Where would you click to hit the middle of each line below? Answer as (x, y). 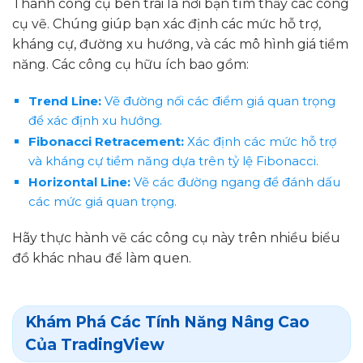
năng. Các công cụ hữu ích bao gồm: (130, 64)
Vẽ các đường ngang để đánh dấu (235, 181)
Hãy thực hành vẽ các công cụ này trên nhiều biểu (176, 238)
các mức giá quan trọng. (102, 201)
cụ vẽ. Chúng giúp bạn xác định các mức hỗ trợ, (167, 23)
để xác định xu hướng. (95, 120)
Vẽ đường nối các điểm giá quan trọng (218, 100)
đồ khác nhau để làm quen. (102, 258)
